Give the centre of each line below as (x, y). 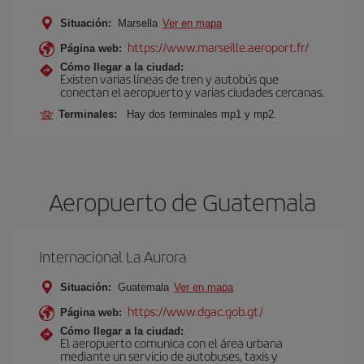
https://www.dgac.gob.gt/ (195, 311)
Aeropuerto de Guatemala (182, 201)
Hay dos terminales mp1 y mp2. (202, 114)
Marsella (138, 23)
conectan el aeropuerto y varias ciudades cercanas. (192, 91)
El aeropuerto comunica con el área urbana (171, 342)
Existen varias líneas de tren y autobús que (169, 78)
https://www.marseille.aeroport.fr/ (218, 47)
